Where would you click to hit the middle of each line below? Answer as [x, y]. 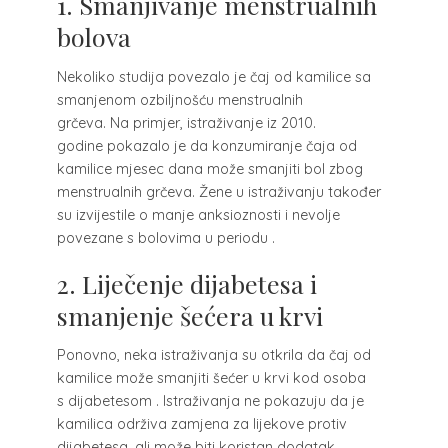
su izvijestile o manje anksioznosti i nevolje [198, 214]
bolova [93, 37]
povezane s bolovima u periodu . [165, 237]
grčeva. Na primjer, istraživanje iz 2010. [186, 122]
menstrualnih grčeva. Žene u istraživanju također [218, 191]
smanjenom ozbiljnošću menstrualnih [179, 99]
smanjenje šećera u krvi [189, 315]
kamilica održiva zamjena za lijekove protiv [201, 424]
